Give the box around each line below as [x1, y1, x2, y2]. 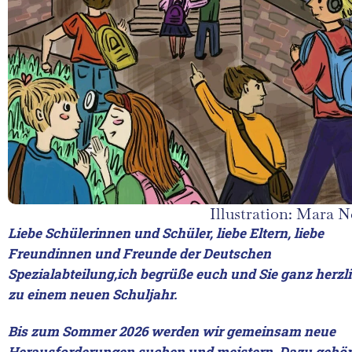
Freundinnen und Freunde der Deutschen [8, 244, 271, 262]
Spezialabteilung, [8, 265, 117, 283]
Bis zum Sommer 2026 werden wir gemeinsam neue [8, 322, 335, 340]
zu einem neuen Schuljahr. [8, 285, 177, 303]
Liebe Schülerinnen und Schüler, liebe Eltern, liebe [8, 224, 324, 242]
